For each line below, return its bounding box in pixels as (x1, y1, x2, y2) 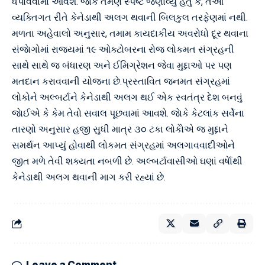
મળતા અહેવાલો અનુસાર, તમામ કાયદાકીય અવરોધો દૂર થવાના (12, 28, 248, 39)
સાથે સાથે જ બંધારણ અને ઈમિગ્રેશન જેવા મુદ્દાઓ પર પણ (12, 60, 232, 71)
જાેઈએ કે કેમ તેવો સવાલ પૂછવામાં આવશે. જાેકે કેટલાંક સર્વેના (12, 108, 244, 119)
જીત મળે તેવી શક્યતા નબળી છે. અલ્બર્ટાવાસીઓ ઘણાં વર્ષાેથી (12, 156, 243, 167)
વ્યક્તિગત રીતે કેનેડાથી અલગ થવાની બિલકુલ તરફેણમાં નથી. (12, 12, 248, 23)
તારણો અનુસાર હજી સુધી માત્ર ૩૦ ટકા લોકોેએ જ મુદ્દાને (12, 124, 228, 135)
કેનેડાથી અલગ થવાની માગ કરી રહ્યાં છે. (12, 172, 166, 183)
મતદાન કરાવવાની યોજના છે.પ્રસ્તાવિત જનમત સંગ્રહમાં (12, 76, 230, 87)
